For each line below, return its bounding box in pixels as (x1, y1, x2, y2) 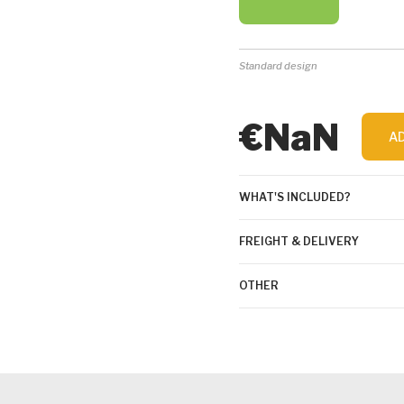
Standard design (239, 60, 317, 72)
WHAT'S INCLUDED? (239, 190, 351, 204)
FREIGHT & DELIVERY (239, 234, 359, 248)
